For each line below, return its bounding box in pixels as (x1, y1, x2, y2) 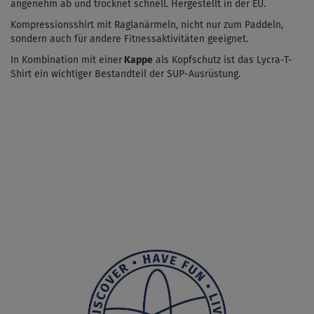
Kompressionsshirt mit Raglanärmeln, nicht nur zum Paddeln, (11, 20, 283, 30)
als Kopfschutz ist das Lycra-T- (156, 55, 292, 65)
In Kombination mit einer (11, 55, 122, 65)
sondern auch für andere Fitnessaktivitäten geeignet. (11, 34, 248, 44)
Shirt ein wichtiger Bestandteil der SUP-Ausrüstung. (11, 69, 240, 79)
